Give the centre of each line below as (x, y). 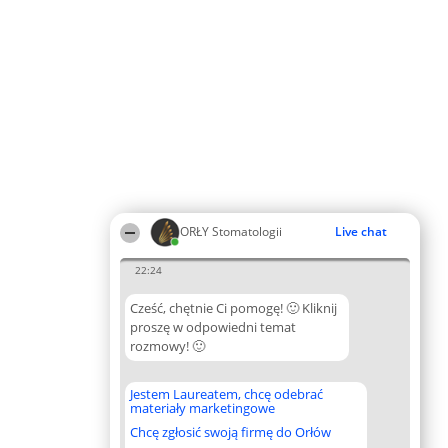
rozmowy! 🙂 (167, 346)
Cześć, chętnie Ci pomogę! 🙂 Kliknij (233, 308)
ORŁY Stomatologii (231, 231)
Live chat (361, 231)
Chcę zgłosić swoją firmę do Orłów (230, 432)
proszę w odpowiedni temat (213, 327)
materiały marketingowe (202, 408)
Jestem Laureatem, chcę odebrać (226, 394)
